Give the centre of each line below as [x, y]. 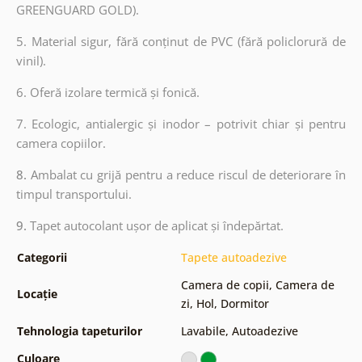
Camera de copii [225, 284]
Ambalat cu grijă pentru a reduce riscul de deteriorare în [188, 174]
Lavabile [203, 330]
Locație [37, 293]
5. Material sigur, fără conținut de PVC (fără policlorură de [181, 41]
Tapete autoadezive [234, 257]
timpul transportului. [74, 194]
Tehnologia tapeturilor [79, 330]
